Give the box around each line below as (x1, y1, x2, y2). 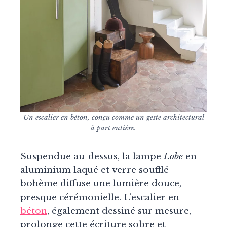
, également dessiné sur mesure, (47, 206, 191, 217)
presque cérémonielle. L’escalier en (20, 192, 179, 203)
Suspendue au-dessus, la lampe (20, 151, 164, 162)
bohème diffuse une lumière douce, (20, 178, 181, 190)
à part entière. (91, 124, 136, 133)
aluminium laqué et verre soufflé (20, 165, 169, 176)
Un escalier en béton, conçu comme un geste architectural (23, 113, 204, 122)
